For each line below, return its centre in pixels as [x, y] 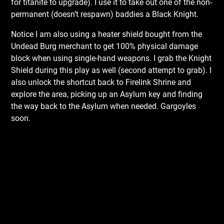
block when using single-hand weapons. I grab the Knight [111, 58]
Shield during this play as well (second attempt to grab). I [111, 70]
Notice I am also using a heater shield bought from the [107, 34]
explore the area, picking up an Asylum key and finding [107, 94]
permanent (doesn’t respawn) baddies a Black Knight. [105, 14]
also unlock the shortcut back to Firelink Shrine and [101, 82]
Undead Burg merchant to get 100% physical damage [105, 46]
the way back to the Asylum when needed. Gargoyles [104, 106]
